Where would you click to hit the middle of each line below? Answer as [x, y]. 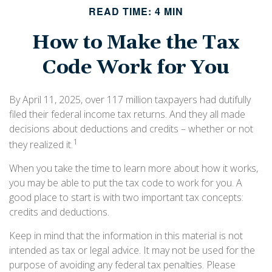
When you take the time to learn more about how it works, [134, 168]
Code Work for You [136, 68]
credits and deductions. [59, 212]
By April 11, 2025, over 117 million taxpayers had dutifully [130, 100]
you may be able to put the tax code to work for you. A [126, 183]
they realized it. [41, 145]
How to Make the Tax [136, 43]
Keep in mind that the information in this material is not [126, 236]
